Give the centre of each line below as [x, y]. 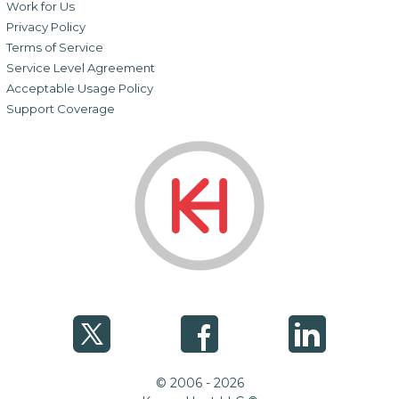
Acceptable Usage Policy [79, 88]
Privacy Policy [45, 26]
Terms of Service [54, 47]
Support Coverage [60, 108]
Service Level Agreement [80, 67]
